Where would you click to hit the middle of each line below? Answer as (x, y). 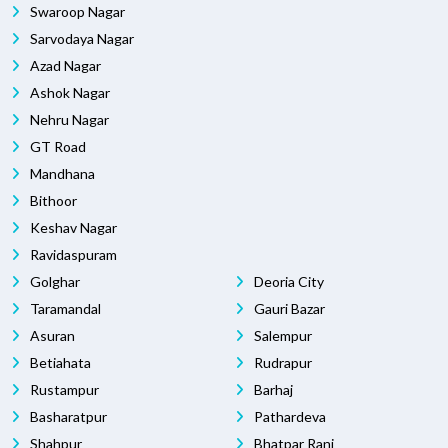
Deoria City (287, 281)
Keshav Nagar (72, 227)
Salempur (281, 335)
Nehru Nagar (68, 119)
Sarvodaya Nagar (80, 38)
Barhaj (272, 389)
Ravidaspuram (72, 254)
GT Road (56, 146)
